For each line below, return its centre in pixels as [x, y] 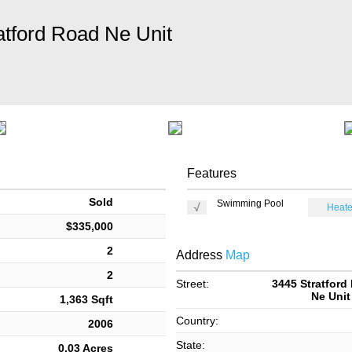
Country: [197, 321]
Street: [192, 284]
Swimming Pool [251, 203]
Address [199, 255]
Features [211, 173]
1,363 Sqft [87, 299]
